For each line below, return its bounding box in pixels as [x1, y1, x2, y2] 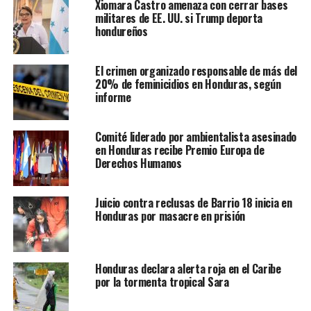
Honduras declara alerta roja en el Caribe [94, 260, 281, 277]
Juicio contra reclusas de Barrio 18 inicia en [94, 194, 292, 211]
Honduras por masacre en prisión [94, 208, 245, 224]
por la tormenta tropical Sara [94, 274, 229, 290]
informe [94, 89, 131, 106]
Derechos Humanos [94, 155, 182, 171]
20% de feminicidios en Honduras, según [94, 76, 281, 92]
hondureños [94, 23, 148, 40]
